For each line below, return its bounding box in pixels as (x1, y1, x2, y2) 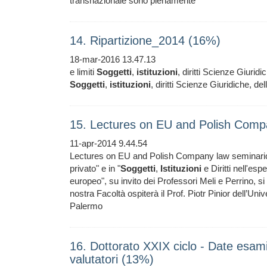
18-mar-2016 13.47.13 (70, 54, 156, 64)
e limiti (70, 67, 97, 77)
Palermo (70, 201, 103, 211)
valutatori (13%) (70, 253, 154, 266)
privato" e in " (70, 163, 120, 173)
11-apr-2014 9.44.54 (70, 138, 147, 148)
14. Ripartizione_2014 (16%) (70, 34, 221, 47)
